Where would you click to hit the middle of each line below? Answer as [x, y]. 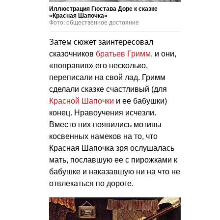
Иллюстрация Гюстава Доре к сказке [103, 9]
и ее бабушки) [140, 101]
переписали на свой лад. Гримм [107, 77]
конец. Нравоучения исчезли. [103, 112]
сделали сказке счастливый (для [108, 89]
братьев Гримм [123, 54]
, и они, [164, 54]
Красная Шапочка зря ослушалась [112, 148]
